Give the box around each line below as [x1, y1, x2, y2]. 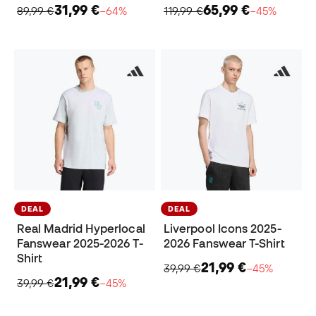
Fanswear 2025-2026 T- [17, 237, 143, 250]
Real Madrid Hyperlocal [17, 222, 145, 236]
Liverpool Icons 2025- [164, 222, 281, 236]
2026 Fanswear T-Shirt [164, 237, 285, 250]
